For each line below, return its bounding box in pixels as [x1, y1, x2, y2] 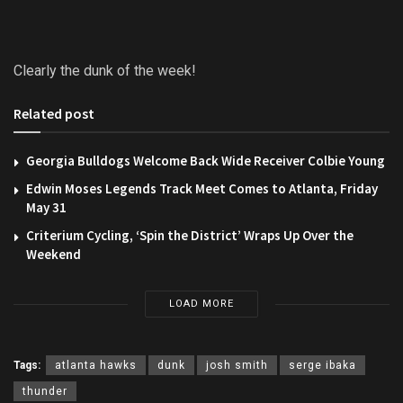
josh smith [206, 359, 268, 372]
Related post [13, 104, 94, 123]
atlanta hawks [55, 359, 137, 372]
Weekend [26, 246, 81, 264]
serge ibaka [289, 359, 356, 372]
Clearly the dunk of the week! [13, 62, 196, 80]
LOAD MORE [168, 298, 234, 310]
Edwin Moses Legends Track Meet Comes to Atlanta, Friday [26, 180, 378, 198]
